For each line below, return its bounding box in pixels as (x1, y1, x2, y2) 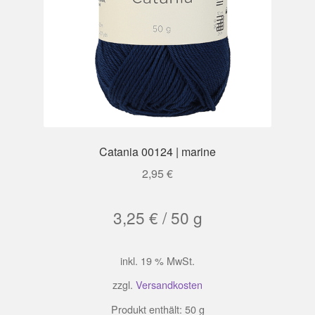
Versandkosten (136, 277, 202, 292)
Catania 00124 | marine (99, 143, 216, 160)
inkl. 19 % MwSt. (120, 253, 195, 269)
